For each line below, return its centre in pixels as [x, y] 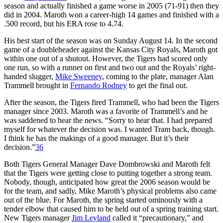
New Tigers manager [38, 218]
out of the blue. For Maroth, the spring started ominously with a [103, 200]
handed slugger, [30, 76]
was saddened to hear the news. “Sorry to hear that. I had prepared [108, 120]
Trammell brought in [37, 85]
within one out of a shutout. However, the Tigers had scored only [106, 58]
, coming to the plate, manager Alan [158, 76]
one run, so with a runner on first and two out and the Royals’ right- [110, 67]
